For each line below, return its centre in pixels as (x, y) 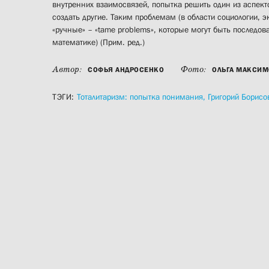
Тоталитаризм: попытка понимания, (142, 97)
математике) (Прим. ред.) (98, 42)
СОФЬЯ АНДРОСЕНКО (126, 70)
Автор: (68, 70)
